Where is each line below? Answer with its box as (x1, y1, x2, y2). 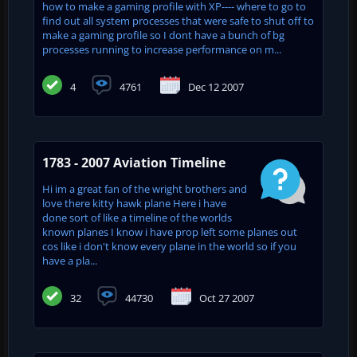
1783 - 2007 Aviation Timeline (42, 153, 226, 171)
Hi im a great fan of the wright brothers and (42, 181, 247, 196)
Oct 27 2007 (199, 290, 254, 305)
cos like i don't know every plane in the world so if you (42, 238, 296, 253)
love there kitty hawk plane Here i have (42, 195, 226, 210)
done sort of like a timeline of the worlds (42, 210, 232, 225)
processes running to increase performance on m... (42, 41, 281, 57)
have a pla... (42, 253, 97, 268)
